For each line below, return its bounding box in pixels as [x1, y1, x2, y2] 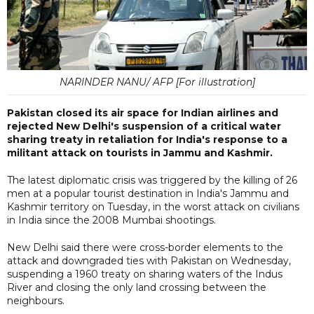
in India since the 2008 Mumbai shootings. [7, 213, 216, 226]
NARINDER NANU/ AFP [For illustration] [59, 75, 255, 88]
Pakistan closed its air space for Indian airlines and [7, 106, 278, 119]
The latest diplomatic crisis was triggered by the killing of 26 [7, 173, 297, 186]
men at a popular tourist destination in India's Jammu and [7, 186, 289, 200]
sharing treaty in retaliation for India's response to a [7, 132, 287, 146]
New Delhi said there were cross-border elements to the [7, 240, 283, 254]
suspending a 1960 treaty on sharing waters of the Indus [7, 267, 282, 280]
